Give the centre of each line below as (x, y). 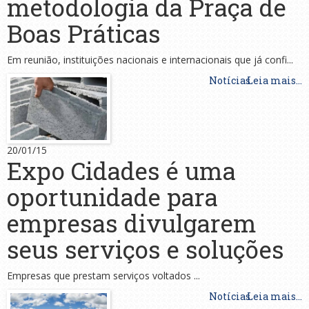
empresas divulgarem (132, 223)
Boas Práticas (84, 33)
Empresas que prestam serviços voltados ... (103, 276)
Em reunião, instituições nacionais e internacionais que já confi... (150, 59)
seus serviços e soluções (146, 249)
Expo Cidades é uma (121, 171)
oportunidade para (112, 197)
